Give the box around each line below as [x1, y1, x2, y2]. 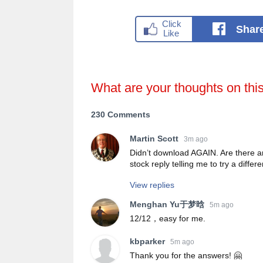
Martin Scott [130, 134, 178, 144]
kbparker [130, 237, 165, 247]
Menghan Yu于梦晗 [130, 200, 204, 210]
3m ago [184, 134, 208, 143]
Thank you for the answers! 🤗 [130, 251, 242, 261]
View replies [130, 180, 174, 190]
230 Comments [91, 109, 150, 119]
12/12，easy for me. [130, 214, 205, 224]
